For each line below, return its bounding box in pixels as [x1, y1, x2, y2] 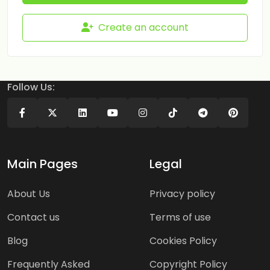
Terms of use [149, 210, 211, 224]
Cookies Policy [149, 234, 217, 248]
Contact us [7, 210, 60, 224]
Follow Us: [7, 80, 55, 94]
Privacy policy [149, 187, 215, 201]
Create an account [98, 20, 189, 34]
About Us [7, 187, 50, 201]
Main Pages [7, 155, 78, 172]
